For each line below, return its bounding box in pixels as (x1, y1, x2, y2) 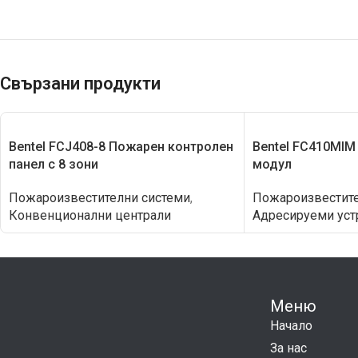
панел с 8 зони (9, 156, 98, 172)
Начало (269, 317, 312, 333)
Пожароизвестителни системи (9, 189, 190, 205)
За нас (269, 340, 307, 356)
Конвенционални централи (9, 207, 171, 223)
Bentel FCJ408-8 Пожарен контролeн (9, 138, 233, 154)
